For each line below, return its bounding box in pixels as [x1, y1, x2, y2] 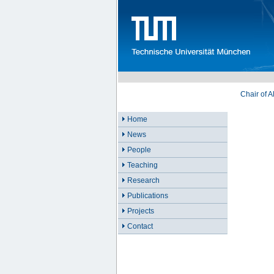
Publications [127, 191, 168, 200]
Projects [127, 207, 154, 215]
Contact [127, 222, 153, 231]
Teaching [127, 161, 158, 169]
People [127, 146, 151, 154]
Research [127, 176, 160, 185]
